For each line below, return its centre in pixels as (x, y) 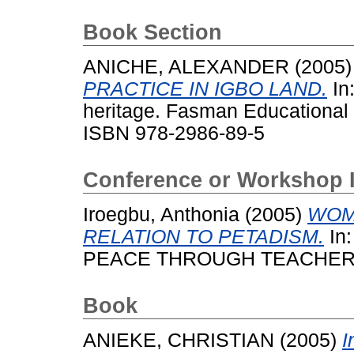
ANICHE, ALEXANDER (186, 67)
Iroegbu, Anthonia (161, 214)
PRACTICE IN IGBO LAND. (205, 89)
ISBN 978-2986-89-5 (174, 134)
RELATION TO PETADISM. (203, 236)
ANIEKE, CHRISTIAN (179, 340)
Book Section (153, 33)
